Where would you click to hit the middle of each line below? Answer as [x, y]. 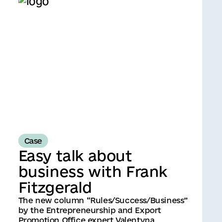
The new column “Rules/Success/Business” [103, 200]
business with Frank [93, 171]
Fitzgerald [55, 187]
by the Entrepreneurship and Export [90, 210]
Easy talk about [75, 155]
